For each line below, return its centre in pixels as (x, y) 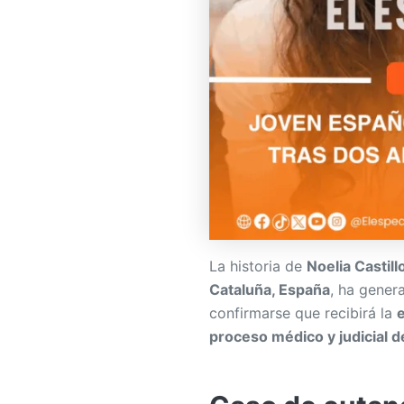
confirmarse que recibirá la (303, 312)
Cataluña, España (270, 289)
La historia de (258, 266)
